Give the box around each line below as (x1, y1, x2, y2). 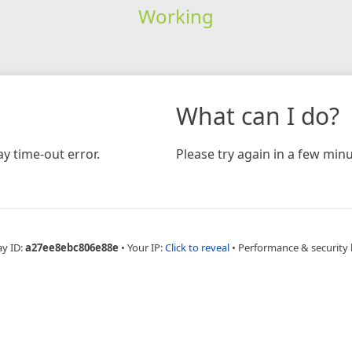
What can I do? (176, 99, 339, 132)
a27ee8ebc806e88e (24, 240, 119, 255)
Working (137, 2, 214, 29)
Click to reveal (164, 240, 229, 255)
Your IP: (126, 240, 165, 255)
